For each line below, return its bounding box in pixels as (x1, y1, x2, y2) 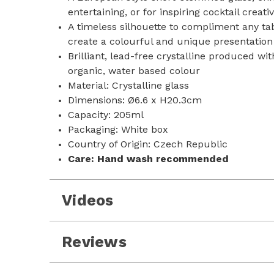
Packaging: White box (68, 124, 169, 135)
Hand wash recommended (94, 153, 229, 165)
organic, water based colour (68, 65, 201, 76)
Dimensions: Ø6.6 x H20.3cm (68, 94, 202, 106)
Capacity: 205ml (68, 109, 144, 120)
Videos (62, 191, 114, 209)
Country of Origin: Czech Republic (68, 138, 228, 150)
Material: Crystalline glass (68, 80, 190, 91)
